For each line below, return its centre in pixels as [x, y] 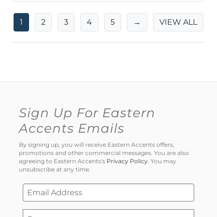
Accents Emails [72, 128]
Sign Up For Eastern [87, 113]
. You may [162, 162]
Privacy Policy [127, 162]
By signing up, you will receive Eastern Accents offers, [97, 145]
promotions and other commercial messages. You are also [104, 153]
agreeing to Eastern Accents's [63, 162]
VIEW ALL [178, 22]
